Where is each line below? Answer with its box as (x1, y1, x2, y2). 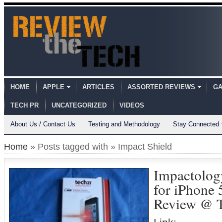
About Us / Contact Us (10, 120, 75, 128)
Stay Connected (173, 120, 219, 128)
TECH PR (10, 102, 39, 109)
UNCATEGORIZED (52, 102, 107, 109)
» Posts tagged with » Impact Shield (28, 142, 172, 152)
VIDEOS (119, 102, 144, 109)
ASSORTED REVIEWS (127, 83, 195, 91)
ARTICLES (82, 83, 114, 91)
